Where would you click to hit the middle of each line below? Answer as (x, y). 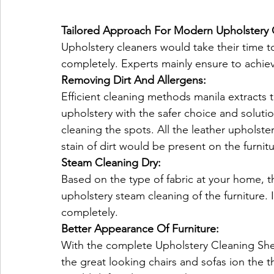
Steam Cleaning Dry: (111, 162)
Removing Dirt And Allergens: (134, 80)
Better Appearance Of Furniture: (140, 228)
